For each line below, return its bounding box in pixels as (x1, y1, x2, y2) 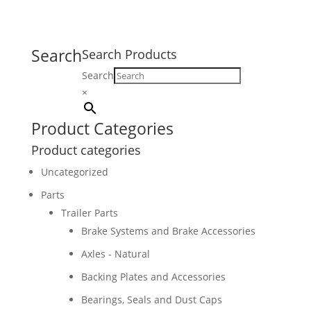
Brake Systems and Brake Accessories (81, 224, 255, 237)
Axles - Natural (81, 247, 150, 260)
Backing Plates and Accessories (81, 270, 226, 283)
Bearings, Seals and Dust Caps (81, 293, 222, 306)
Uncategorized (40, 165, 108, 178)
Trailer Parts (60, 206, 118, 219)
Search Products (81, 46, 177, 62)
